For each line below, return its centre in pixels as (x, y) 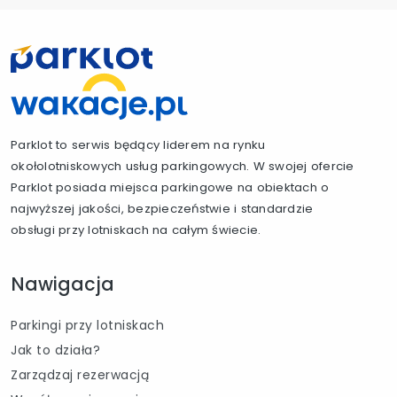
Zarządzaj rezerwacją (80, 375)
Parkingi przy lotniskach (87, 325)
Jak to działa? (55, 350)
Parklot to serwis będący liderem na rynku (138, 145)
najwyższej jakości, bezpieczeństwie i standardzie (162, 209)
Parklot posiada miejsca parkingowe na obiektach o (170, 187)
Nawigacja (62, 284)
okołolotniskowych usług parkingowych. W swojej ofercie (183, 166)
